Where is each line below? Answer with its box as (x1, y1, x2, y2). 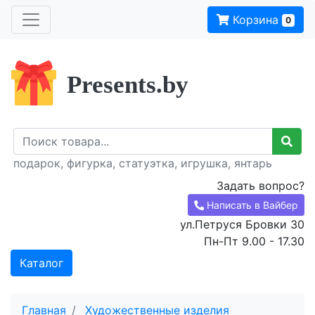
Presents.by (67, 71, 188, 98)
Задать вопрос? (217, 179, 304, 193)
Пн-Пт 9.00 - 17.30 (204, 234, 304, 248)
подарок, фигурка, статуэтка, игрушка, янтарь (13, 156, 272, 170)
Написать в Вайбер (207, 199, 298, 211)
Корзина (229, 13, 283, 27)
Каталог (20, 256, 63, 270)
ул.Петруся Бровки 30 (180, 217, 304, 231)
